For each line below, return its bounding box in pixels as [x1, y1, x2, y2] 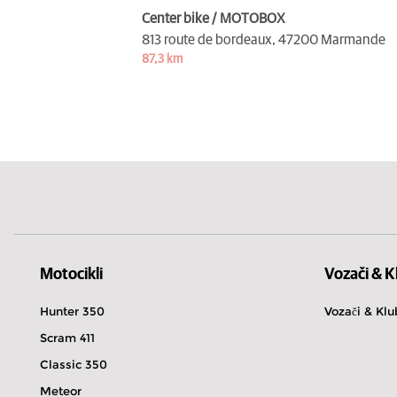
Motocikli [40, 266, 103, 283]
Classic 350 [40, 356, 107, 371]
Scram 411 [40, 330, 95, 345]
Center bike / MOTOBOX [142, 11, 285, 26]
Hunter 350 [40, 303, 105, 318]
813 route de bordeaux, [142, 32, 276, 47]
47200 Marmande [278, 32, 385, 47]
